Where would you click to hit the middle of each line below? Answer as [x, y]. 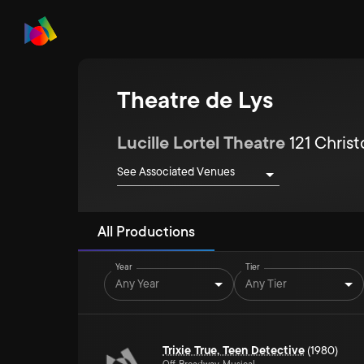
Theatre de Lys [195, 101]
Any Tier [266, 283]
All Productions [146, 232]
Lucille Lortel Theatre [201, 143]
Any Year [137, 283]
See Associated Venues [176, 171]
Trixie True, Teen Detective [234, 350]
